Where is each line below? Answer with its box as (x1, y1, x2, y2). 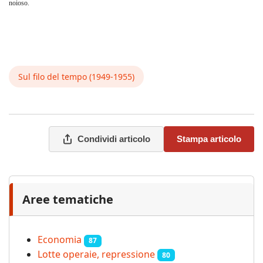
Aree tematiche (22, 191, 113, 208)
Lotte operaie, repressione (38, 247, 155, 261)
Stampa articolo (177, 134, 241, 144)
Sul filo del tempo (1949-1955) (18, 71, 134, 83)
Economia (38, 233, 82, 247)
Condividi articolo (77, 134, 150, 144)
